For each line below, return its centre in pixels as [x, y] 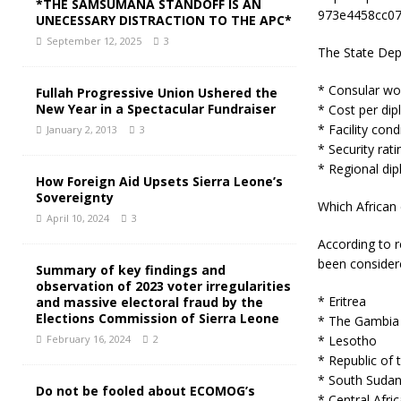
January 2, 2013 [82, 130]
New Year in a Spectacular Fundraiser [156, 109]
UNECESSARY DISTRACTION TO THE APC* [164, 21]
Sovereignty [75, 198]
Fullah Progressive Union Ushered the [157, 93]
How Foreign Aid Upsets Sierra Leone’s [159, 182]
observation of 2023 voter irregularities [163, 286]
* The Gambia [358, 321]
